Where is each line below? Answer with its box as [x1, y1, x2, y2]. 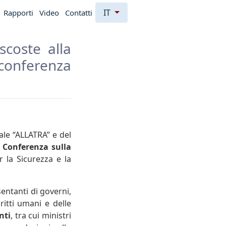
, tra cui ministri [11, 210, 72, 221]
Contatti [65, 8, 92, 18]
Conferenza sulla [2, 141, 72, 152]
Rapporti [4, 8, 33, 18]
